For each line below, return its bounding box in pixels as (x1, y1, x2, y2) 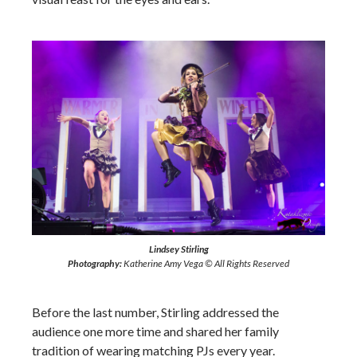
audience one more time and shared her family (32, 324, 279, 339)
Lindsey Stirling (148, 243, 209, 256)
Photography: (68, 257, 122, 270)
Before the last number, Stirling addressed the (32, 304, 279, 320)
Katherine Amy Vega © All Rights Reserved (122, 257, 289, 270)
